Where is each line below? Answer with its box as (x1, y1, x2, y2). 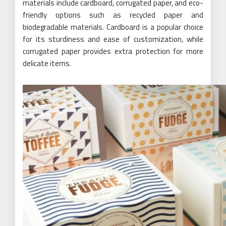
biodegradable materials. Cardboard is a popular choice (23, 21, 203, 33)
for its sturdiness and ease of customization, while (23, 33, 203, 45)
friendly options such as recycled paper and (23, 9, 203, 21)
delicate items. (23, 58, 71, 69)
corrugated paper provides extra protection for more (23, 45, 203, 57)
